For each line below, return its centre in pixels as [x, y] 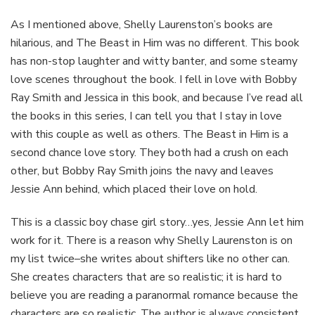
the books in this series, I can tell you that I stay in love [146, 116]
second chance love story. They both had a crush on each [149, 153]
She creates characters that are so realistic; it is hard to [146, 277]
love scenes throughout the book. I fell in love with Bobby [154, 80]
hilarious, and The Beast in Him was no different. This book [155, 43]
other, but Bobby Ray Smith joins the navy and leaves [142, 171]
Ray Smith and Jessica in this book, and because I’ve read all [157, 98]
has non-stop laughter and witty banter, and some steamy [154, 62]
